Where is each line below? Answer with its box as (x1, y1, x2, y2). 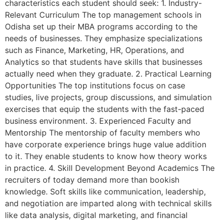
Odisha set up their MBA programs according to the (5, 22, 197, 32)
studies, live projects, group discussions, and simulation (5, 92, 212, 103)
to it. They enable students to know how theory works (5, 151, 207, 162)
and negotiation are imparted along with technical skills (5, 198, 212, 209)
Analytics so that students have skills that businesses (5, 57, 202, 67)
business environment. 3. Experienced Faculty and (5, 116, 191, 126)
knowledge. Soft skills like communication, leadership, (5, 187, 206, 197)
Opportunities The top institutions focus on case (5, 81, 185, 91)
